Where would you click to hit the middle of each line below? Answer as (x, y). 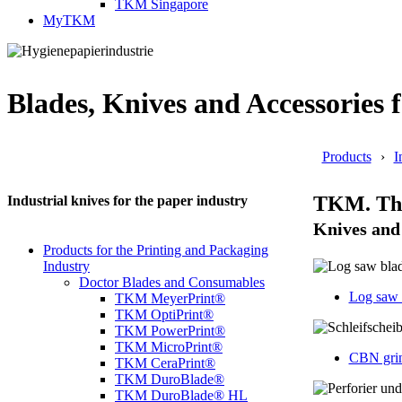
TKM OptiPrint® (164, 315)
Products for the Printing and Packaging (156, 250)
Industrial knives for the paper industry (127, 201)
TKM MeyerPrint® (170, 299)
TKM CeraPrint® (165, 363)
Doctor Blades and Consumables (172, 283)
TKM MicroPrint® (169, 347)
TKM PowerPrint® (170, 331)
